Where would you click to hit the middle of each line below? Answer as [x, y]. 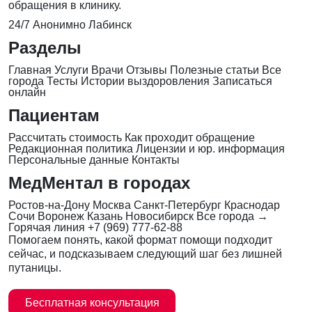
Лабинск [110, 24]
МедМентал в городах [99, 182]
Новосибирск [159, 216]
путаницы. [35, 267]
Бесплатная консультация [92, 302]
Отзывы [147, 70]
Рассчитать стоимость [65, 137]
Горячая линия [47, 227]
